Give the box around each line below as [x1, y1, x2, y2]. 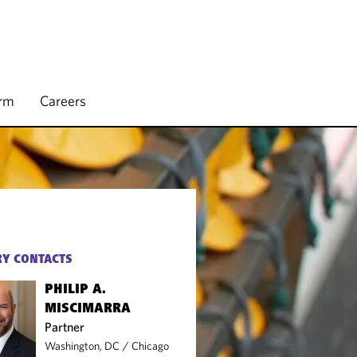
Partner [45, 319, 85, 335]
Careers [40, 92, 86, 110]
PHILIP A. [45, 283, 107, 297]
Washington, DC [45, 339, 120, 353]
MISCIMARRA [45, 302, 131, 316]
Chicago [131, 339, 170, 353]
